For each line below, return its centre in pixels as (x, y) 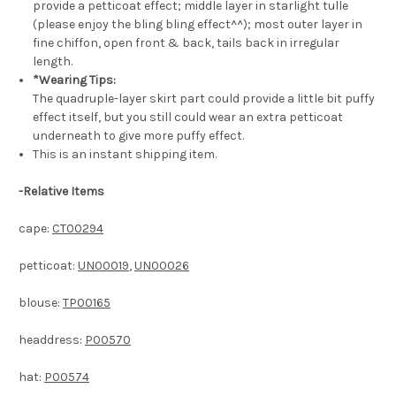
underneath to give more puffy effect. (139, 136)
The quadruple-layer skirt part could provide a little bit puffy (204, 99)
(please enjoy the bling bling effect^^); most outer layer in (198, 25)
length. (53, 62)
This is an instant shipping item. (125, 155)
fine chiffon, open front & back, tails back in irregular (187, 43)
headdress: (52, 340)
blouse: (41, 303)
